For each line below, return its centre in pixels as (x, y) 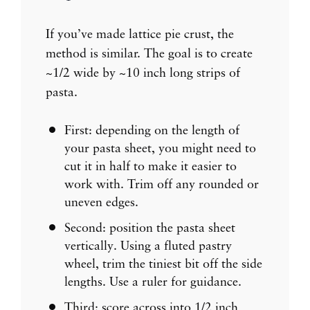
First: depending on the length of (152, 130)
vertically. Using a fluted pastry (148, 247)
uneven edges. (101, 202)
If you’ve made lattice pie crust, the (140, 34)
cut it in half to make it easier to (151, 166)
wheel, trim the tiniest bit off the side (163, 265)
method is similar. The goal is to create (149, 54)
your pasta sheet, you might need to (160, 148)
